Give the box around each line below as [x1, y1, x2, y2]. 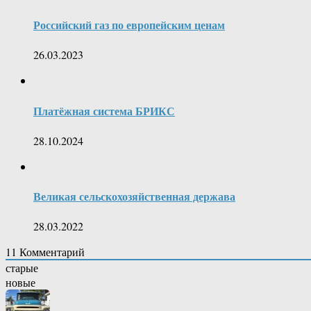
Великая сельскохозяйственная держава [33, 188, 235, 205]
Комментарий [17, 244, 85, 260]
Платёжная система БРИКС [33, 102, 175, 119]
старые [6, 260, 38, 276]
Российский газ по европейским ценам [33, 17, 225, 33]
